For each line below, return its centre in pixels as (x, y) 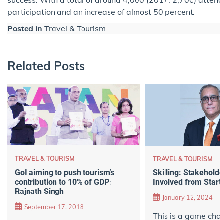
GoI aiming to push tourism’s (65, 172)
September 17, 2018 (54, 207)
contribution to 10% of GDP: (63, 182)
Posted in (26, 28)
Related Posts (46, 66)
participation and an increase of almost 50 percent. (101, 12)
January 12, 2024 (187, 198)
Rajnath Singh (42, 191)
